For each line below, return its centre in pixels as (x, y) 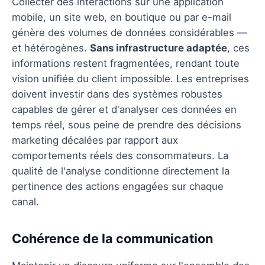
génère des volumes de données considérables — (130, 32)
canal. (25, 201)
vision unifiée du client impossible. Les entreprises (130, 78)
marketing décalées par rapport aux (95, 140)
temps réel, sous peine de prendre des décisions (127, 125)
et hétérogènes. (51, 48)
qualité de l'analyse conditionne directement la (121, 171)
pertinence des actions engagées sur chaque (118, 186)
